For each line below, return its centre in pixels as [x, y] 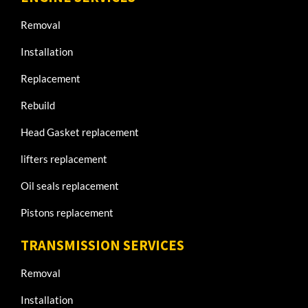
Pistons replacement [67, 213]
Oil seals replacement [70, 186]
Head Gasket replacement [80, 132]
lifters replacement [64, 159]
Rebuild [38, 106]
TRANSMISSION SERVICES [102, 245]
